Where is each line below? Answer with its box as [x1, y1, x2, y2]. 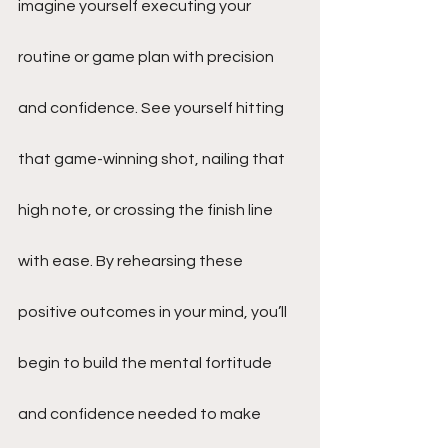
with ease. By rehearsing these [18, 253, 246, 269]
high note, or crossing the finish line [18, 202, 276, 218]
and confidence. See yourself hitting [18, 100, 287, 116]
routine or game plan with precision [18, 49, 277, 65]
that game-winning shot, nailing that [18, 151, 288, 167]
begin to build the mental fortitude [18, 355, 275, 371]
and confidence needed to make [18, 406, 264, 422]
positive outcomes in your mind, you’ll [18, 304, 290, 320]
